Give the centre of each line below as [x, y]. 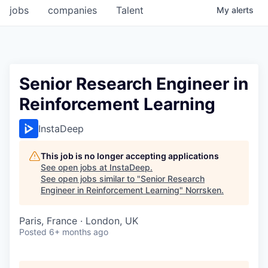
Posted [33, 232]
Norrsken [203, 190]
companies [72, 10]
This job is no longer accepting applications [130, 156]
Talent [130, 10]
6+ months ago [79, 232]
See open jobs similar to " [91, 179]
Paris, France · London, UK [79, 221]
